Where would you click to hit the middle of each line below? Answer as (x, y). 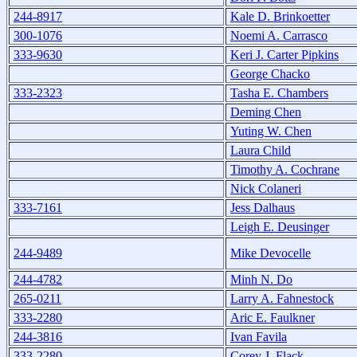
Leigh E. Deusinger (280, 226)
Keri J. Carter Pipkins (284, 54)
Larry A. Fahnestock (282, 298)
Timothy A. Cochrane (285, 169)
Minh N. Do (261, 279)
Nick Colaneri (266, 188)
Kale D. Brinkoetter (280, 16)
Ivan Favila (259, 336)
